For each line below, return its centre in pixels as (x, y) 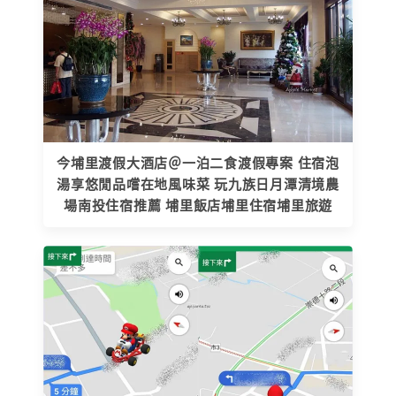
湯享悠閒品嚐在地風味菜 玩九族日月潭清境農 (198, 184)
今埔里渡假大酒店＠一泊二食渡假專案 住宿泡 (198, 163)
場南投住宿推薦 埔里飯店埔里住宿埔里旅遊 (198, 206)
